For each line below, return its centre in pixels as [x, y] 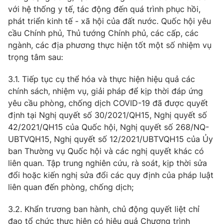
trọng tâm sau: [35, 57]
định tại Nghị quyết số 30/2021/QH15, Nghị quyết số [107, 115]
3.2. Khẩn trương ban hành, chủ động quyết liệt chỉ [104, 209]
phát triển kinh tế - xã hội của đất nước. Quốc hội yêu [109, 21]
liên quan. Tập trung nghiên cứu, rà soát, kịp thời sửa [107, 163]
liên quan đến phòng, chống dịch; [71, 187]
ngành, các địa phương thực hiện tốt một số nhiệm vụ [110, 45]
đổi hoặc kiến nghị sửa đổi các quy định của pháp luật [111, 175]
